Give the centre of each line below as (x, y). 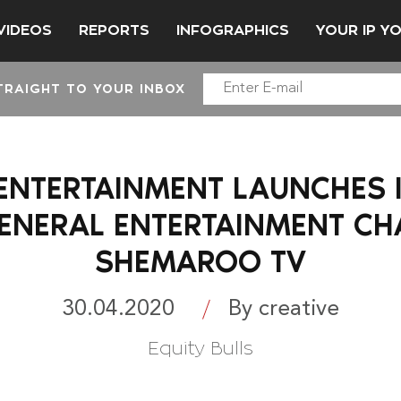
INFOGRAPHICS (233, 30)
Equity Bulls (200, 348)
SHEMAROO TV (200, 261)
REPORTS (114, 30)
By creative (284, 309)
